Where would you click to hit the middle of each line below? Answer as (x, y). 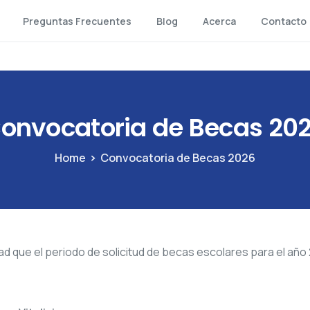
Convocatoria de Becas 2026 (178, 158)
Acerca (219, 21)
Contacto (283, 21)
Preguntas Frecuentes (77, 21)
